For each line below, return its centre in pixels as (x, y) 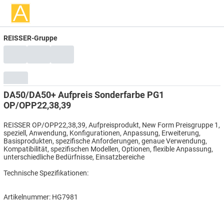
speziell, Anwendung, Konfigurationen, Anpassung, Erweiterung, (102, 133)
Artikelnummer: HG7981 (41, 197)
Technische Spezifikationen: (46, 173)
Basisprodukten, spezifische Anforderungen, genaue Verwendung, (105, 141)
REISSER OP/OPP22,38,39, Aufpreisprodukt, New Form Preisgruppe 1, (112, 125)
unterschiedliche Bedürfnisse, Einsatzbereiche (74, 157)
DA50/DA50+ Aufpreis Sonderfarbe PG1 (84, 94)
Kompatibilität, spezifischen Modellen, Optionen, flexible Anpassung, (108, 149)
